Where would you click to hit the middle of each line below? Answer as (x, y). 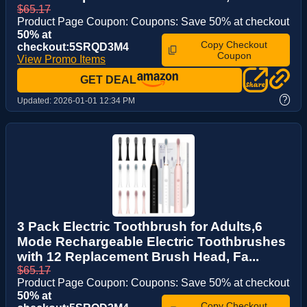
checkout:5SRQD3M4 (73, 47)
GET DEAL (108, 80)
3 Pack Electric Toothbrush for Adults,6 (140, 227)
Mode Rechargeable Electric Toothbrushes (151, 242)
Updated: (35, 101)
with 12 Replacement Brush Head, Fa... (138, 257)
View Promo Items (61, 60)
